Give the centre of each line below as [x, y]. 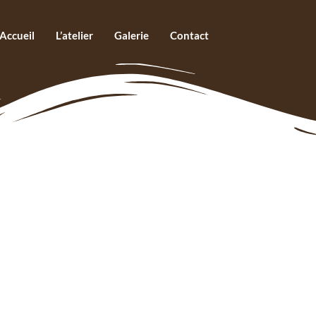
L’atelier [74, 35]
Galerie [131, 35]
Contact [189, 35]
